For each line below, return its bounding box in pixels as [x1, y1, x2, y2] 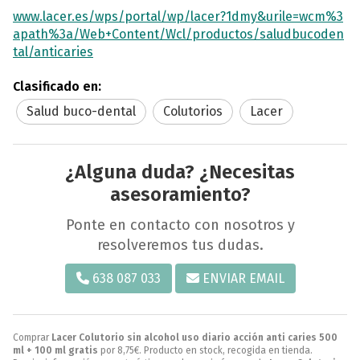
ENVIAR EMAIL [202, 270, 284, 286]
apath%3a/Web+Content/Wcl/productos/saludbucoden [13, 26, 344, 42]
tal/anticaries [13, 43, 93, 59]
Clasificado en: [13, 78, 101, 94]
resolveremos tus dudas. [96, 235, 264, 254]
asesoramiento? [109, 182, 251, 206]
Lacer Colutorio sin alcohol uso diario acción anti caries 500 [51, 331, 337, 343]
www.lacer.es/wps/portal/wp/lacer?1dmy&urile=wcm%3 [13, 8, 343, 24]
